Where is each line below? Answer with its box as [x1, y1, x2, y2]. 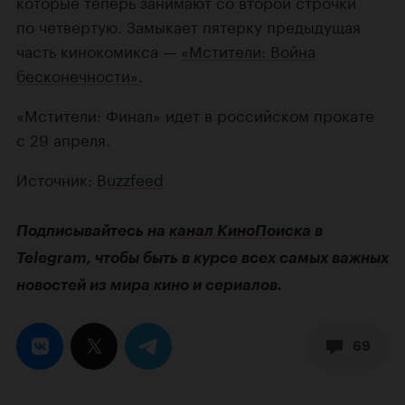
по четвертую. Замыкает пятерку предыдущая [16, 14, 361, 38]
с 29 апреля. [16, 127, 110, 151]
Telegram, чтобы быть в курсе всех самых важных [16, 249, 389, 268]
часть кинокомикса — [16, 38, 181, 62]
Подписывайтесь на [16, 221, 169, 240]
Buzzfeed [97, 166, 164, 191]
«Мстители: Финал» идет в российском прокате [16, 102, 374, 127]
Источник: [16, 166, 97, 191]
